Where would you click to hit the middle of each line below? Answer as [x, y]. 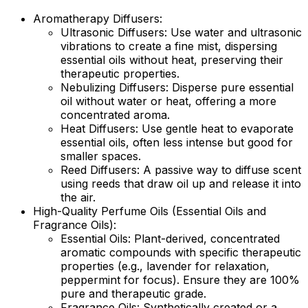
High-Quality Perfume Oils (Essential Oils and [150, 211]
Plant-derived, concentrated [205, 238]
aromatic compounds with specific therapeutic [181, 252]
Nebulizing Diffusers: [114, 87]
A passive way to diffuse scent [220, 169]
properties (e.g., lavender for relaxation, [165, 266]
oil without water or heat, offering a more [168, 101]
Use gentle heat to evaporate [216, 128]
